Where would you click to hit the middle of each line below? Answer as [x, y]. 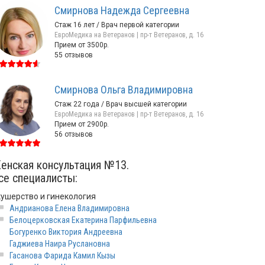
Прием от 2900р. [82, 124]
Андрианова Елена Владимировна [70, 208]
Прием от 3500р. [82, 45]
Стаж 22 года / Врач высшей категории [121, 104]
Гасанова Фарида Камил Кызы [62, 256]
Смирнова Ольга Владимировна [124, 90]
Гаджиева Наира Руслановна [60, 244]
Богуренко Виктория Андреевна [66, 232]
